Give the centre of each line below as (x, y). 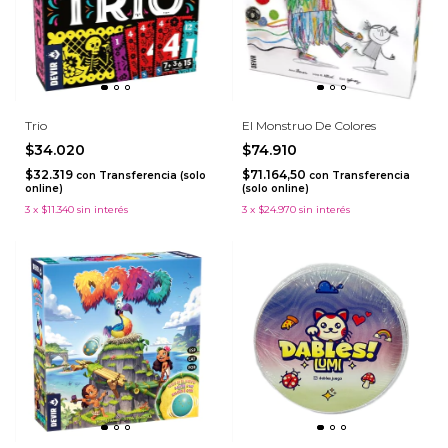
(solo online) (275, 188)
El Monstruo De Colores (308, 125)
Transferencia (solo (152, 175)
